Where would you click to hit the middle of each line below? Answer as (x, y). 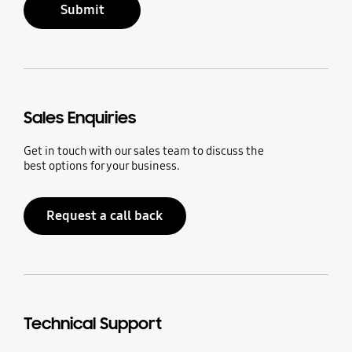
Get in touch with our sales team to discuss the (143, 150)
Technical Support (92, 323)
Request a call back (105, 215)
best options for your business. (101, 165)
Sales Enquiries (79, 117)
